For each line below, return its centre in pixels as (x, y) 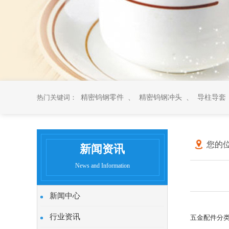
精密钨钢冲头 (161, 97)
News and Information (102, 166)
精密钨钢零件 (102, 97)
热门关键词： (57, 97)
